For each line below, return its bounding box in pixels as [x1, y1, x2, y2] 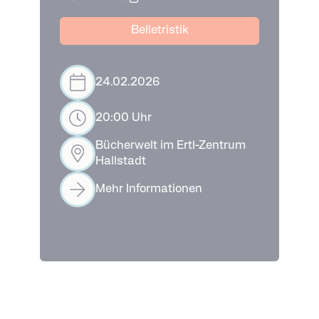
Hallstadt [95, 155, 146, 167]
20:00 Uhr [95, 112, 152, 124]
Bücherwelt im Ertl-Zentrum [95, 140, 246, 152]
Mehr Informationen [95, 183, 202, 195]
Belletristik [130, 24, 189, 36]
